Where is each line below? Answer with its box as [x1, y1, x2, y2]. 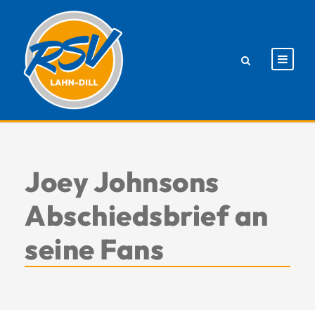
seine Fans [25, 231, 164, 266]
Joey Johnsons [25, 163, 219, 199]
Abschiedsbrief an [25, 197, 269, 233]
